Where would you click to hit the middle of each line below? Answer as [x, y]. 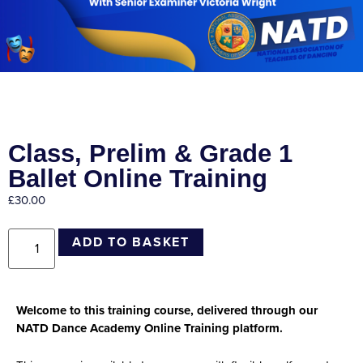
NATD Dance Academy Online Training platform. [149, 328]
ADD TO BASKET [131, 242]
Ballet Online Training [138, 179]
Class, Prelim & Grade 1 [150, 154]
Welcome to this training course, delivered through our [167, 310]
